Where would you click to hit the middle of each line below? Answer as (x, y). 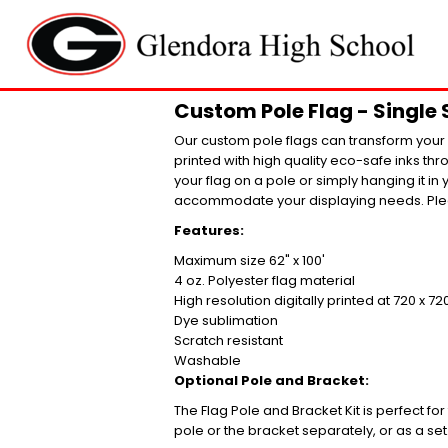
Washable (210, 360)
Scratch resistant (230, 340)
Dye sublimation (226, 320)
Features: (210, 230)
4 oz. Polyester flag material (264, 280)
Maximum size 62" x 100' (251, 260)
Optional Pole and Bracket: (271, 380)
